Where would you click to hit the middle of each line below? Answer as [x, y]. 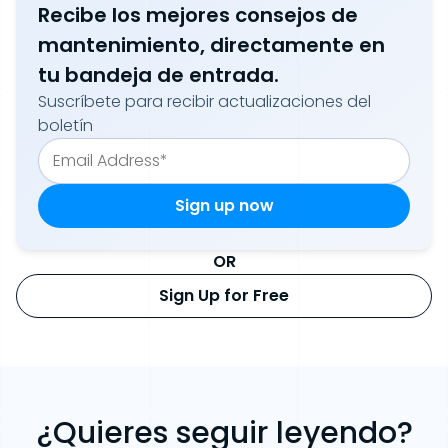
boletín [65, 126]
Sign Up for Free [224, 296]
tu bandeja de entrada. [158, 75]
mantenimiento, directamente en [211, 45]
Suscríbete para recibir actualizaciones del [204, 102]
